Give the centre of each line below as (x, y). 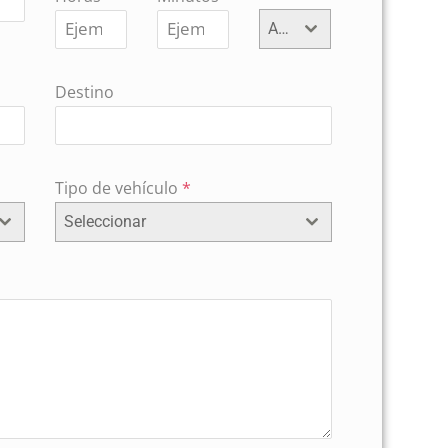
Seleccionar (105, 221)
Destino (85, 92)
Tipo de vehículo (119, 188)
